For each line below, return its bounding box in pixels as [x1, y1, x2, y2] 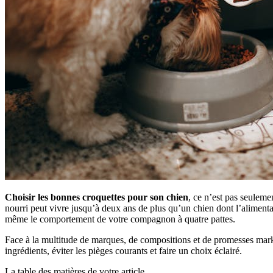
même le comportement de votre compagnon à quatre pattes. [5, 213, 235, 224]
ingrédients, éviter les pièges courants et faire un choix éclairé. [5, 245, 242, 256]
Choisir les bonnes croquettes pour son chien [5, 191, 188, 202]
